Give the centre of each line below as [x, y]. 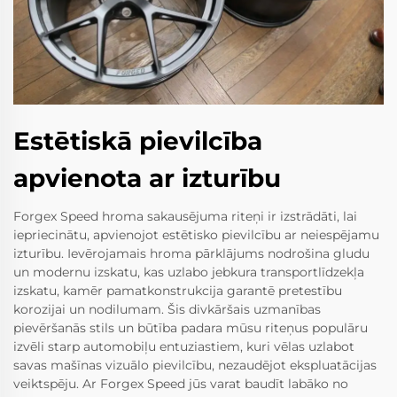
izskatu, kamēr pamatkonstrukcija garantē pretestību [178, 290]
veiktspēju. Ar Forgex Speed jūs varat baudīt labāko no [181, 383]
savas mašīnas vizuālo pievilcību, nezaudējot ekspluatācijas [195, 365]
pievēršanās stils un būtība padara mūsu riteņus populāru [191, 327]
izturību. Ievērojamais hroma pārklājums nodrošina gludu [191, 253]
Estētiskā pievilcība [138, 140]
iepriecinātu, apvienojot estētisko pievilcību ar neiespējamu [196, 234]
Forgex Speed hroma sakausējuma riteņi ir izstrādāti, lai [185, 216]
